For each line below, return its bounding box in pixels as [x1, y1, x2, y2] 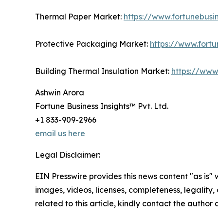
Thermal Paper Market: [35, 12, 124, 22]
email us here [35, 128, 85, 139]
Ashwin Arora [35, 88, 84, 98]
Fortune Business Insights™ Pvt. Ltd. [35, 101, 168, 111]
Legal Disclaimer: [35, 150, 100, 160]
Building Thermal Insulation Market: [35, 66, 171, 76]
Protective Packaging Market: [35, 39, 150, 49]
